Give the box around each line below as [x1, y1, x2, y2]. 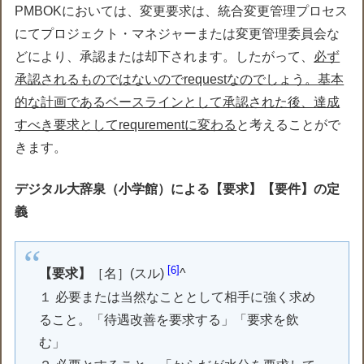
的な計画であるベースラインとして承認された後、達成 [15, 95, 340, 110]
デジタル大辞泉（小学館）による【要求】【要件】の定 [15, 181, 340, 196]
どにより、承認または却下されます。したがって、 [15, 50, 314, 64]
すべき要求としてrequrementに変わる [15, 118, 237, 132]
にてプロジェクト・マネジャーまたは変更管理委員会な [15, 27, 340, 41]
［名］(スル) [91, 266, 168, 281]
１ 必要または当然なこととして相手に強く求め [39, 289, 316, 304]
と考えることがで [236, 118, 341, 132]
